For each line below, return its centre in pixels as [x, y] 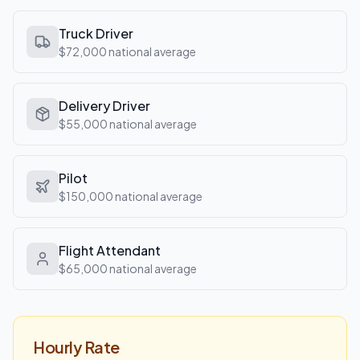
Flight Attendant [110, 250]
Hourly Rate [76, 347]
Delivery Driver [104, 106]
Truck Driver [96, 33]
